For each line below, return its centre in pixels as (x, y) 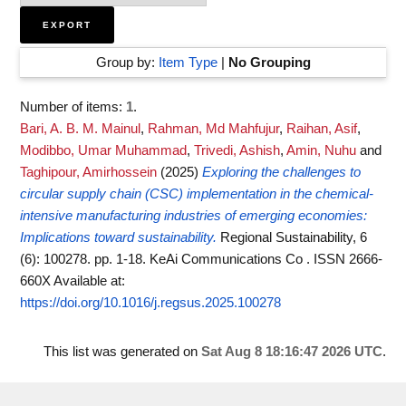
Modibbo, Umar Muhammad (103, 150)
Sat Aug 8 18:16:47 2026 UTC (292, 352)
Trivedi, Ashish (237, 150)
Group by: (127, 63)
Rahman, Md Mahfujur (213, 129)
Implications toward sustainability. (118, 237)
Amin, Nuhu (321, 150)
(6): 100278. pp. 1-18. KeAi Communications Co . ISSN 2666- (201, 259)
